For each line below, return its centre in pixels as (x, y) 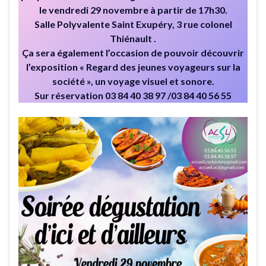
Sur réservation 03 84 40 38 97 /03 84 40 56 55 (133, 96)
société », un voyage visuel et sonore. (133, 81)
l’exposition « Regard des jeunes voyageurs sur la (133, 67)
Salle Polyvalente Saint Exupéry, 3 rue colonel (133, 24)
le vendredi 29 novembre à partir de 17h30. (133, 10)
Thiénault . (133, 39)
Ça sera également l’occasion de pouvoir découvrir (133, 53)
